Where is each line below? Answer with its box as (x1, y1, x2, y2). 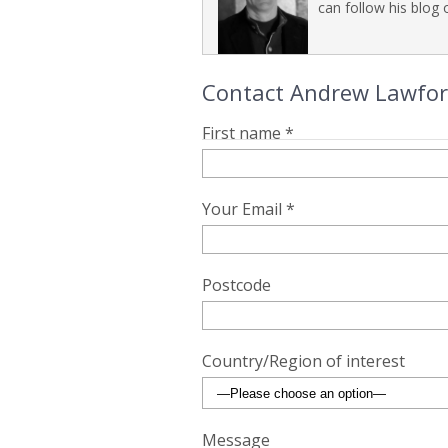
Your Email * (202, 198, 295, 220)
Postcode (202, 274, 271, 296)
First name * (202, 122, 294, 144)
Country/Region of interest (202, 350, 405, 372)
